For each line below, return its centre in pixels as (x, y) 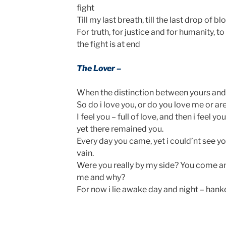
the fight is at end (108, 44)
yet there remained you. (120, 129)
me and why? (101, 178)
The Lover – (99, 69)
